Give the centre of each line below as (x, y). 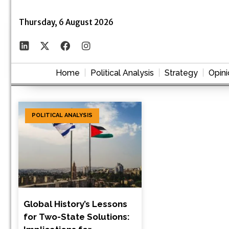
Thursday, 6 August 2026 (66, 22)
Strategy (181, 73)
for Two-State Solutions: (77, 217)
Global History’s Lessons (75, 204)
